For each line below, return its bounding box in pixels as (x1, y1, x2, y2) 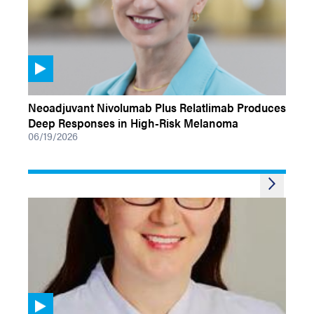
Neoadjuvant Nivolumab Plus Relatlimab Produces (28, 99, 286, 116)
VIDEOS (28, 81, 61, 95)
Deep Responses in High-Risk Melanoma (28, 114, 238, 131)
